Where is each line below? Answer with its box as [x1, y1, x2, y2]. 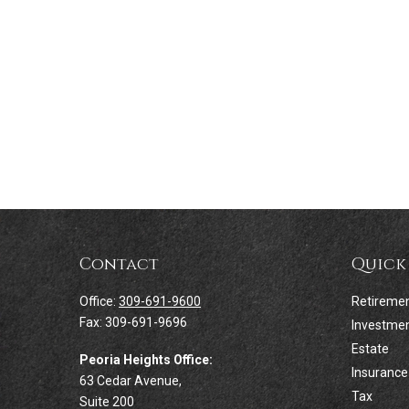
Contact [79, 252, 159, 276]
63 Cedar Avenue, [79, 372, 182, 388]
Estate [351, 341, 389, 356]
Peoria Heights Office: [79, 351, 213, 367]
